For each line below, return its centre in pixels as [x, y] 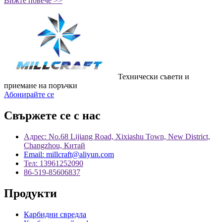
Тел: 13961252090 [54, 164]
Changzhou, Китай [55, 146]
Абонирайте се [29, 95]
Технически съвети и [154, 77]
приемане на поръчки [41, 86]
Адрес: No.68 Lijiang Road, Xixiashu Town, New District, [117, 137]
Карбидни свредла [55, 214]
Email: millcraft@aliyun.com [69, 155]
